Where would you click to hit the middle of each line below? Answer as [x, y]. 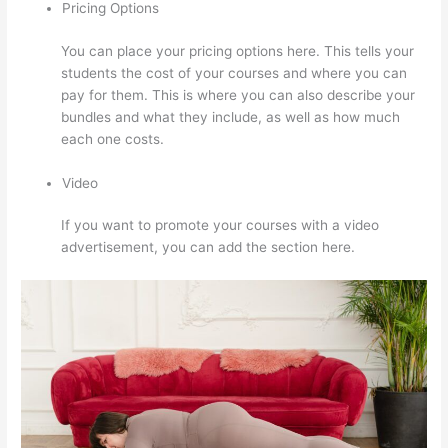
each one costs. [113, 138]
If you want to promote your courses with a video [220, 225]
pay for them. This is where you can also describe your [238, 94]
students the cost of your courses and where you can [234, 72]
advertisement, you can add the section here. [208, 247]
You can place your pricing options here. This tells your [238, 50]
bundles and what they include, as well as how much [231, 116]
